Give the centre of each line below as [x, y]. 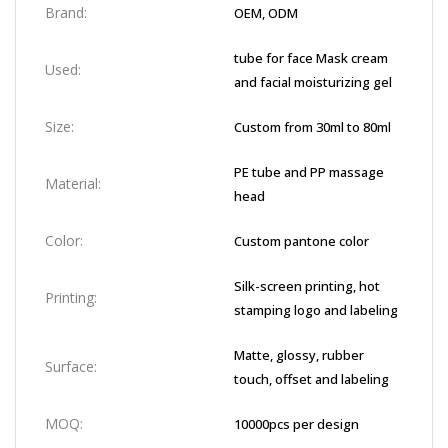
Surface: [71, 366]
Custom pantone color [301, 241]
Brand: [66, 12]
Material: [73, 183]
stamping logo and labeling [316, 310]
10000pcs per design [296, 424]
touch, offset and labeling [311, 379]
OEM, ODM [266, 13]
